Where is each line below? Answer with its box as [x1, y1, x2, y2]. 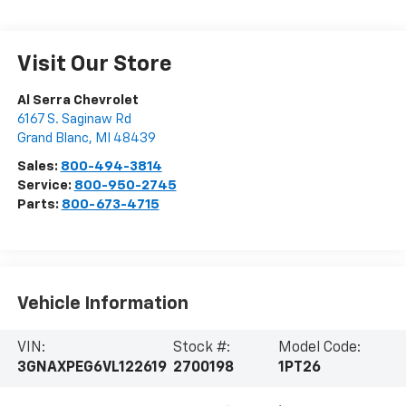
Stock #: [173, 341, 231, 356]
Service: [16, 179, 74, 193]
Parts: [16, 198, 62, 212]
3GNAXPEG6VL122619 [16, 361, 167, 376]
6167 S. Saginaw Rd [16, 112, 131, 127]
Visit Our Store [16, 53, 172, 76]
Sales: [16, 159, 61, 174]
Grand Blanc [16, 131, 89, 146]
